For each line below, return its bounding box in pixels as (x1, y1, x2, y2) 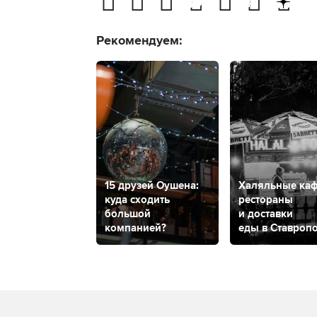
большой (105, 207, 151, 220)
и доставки (238, 207, 293, 220)
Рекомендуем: (96, 33, 183, 49)
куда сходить (105, 192, 170, 206)
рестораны (238, 192, 293, 206)
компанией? (105, 221, 166, 234)
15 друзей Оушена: (105, 178, 199, 192)
